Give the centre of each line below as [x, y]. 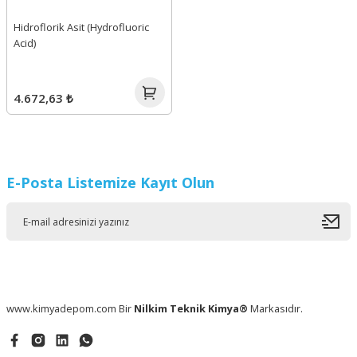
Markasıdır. [275, 308]
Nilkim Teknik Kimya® [191, 308]
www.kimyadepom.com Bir [70, 308]
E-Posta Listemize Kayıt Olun [110, 182]
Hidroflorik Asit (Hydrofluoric [81, 27]
